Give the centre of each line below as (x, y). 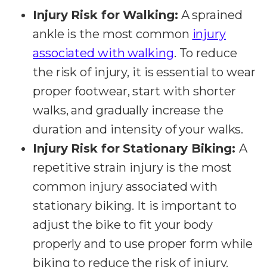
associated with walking (103, 53)
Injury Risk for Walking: (105, 15)
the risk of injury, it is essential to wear (144, 72)
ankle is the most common (113, 34)
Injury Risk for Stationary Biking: (136, 148)
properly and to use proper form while (143, 243)
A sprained (210, 15)
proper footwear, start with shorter (134, 91)
